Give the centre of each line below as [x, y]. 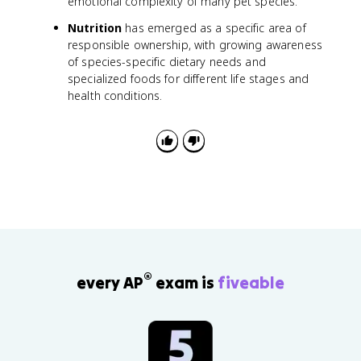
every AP [110, 282]
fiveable [251, 282]
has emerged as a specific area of [214, 28]
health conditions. [115, 95]
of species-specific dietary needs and [167, 62]
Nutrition [95, 28]
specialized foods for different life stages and [189, 79]
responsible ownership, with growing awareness [195, 45]
